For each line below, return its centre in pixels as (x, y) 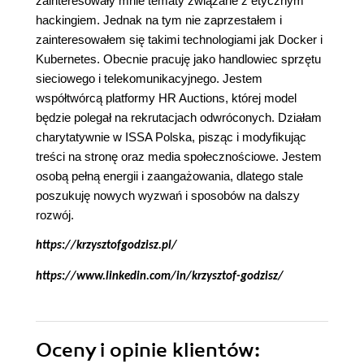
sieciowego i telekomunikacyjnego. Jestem (149, 79)
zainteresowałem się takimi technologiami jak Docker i (179, 40)
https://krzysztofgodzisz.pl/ (106, 246)
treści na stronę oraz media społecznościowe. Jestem (179, 157)
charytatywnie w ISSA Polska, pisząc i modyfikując (171, 137)
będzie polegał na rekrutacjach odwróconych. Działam (179, 118)
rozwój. (55, 215)
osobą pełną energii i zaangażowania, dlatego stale (169, 176)
